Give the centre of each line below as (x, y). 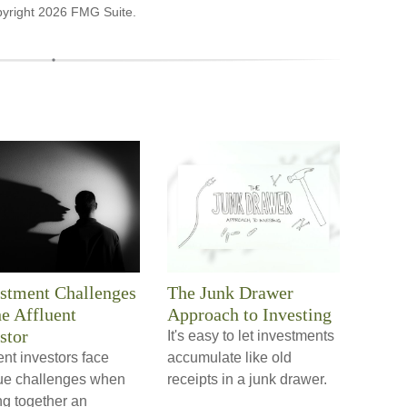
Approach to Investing (249, 314)
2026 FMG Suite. (87, 12)
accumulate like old (229, 357)
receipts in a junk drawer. (247, 379)
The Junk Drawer (230, 293)
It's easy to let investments (251, 336)
